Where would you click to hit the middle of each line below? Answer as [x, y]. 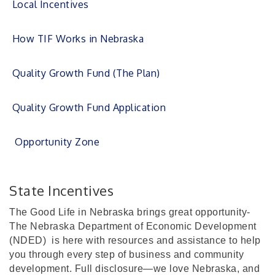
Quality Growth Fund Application [89, 107]
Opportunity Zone [57, 142]
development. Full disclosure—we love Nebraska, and [134, 269]
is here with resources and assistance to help [155, 240]
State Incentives [61, 190]
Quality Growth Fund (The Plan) [87, 73]
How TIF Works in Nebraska [78, 39]
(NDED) [29, 240]
